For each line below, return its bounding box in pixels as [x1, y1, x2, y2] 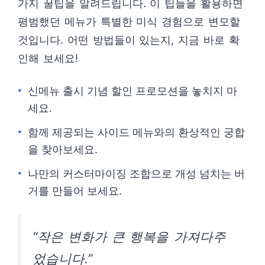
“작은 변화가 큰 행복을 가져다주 [33, 229, 226, 244]
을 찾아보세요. [28, 143, 98, 156]
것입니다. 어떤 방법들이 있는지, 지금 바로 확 [18, 34, 240, 46]
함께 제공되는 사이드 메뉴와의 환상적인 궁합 [28, 126, 245, 138]
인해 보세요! [18, 52, 78, 64]
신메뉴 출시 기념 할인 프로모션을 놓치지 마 [28, 85, 237, 97]
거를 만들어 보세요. [28, 185, 122, 197]
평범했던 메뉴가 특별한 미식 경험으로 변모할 [18, 15, 240, 28]
